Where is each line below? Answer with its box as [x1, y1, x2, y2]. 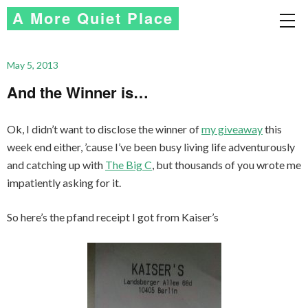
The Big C [105, 158, 152, 171]
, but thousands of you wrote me [152, 158, 301, 171]
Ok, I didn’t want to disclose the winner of [7, 122, 201, 135]
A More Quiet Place [12, 7, 173, 29]
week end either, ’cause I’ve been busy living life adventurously [7, 140, 295, 153]
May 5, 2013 [7, 59, 58, 71]
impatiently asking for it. [7, 176, 121, 189]
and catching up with [7, 158, 105, 171]
